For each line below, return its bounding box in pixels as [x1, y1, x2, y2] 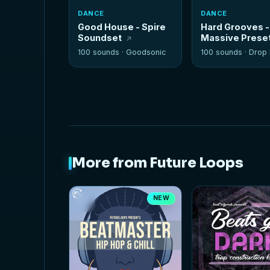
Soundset [78, 33, 122, 43]
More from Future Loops [72, 154, 243, 172]
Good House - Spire [78, 22, 166, 32]
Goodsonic [126, 48, 166, 57]
